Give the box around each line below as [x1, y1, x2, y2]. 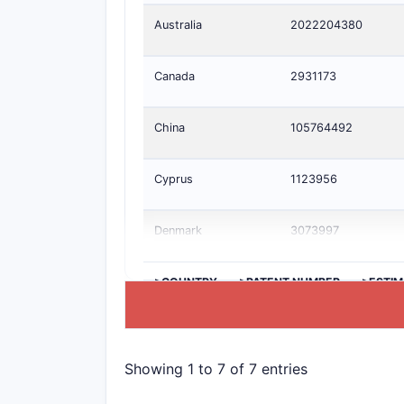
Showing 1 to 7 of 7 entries [124, 359, 308, 378]
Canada [154, 69, 195, 83]
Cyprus [154, 172, 193, 186]
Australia [154, 18, 202, 32]
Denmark [154, 224, 202, 237]
